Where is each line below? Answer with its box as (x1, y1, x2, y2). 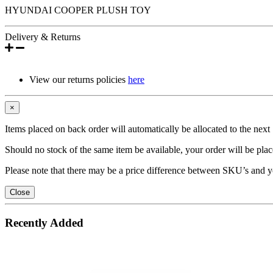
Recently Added (5, 216, 83, 229)
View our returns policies (29, 74, 128, 85)
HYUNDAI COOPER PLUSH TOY (5, 4, 151, 15)
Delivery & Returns (5, 31, 80, 42)
